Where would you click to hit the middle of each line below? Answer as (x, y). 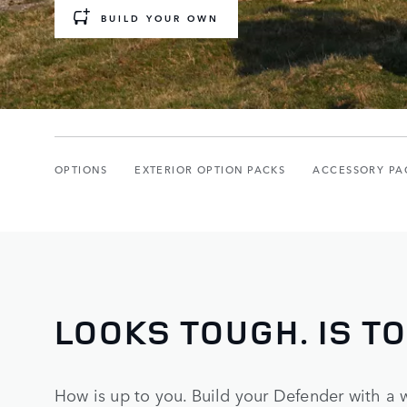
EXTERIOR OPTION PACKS (210, 169)
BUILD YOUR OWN (160, 17)
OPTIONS (81, 169)
